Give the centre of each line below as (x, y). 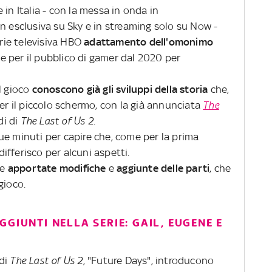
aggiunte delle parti (163, 168)
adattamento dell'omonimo (149, 42)
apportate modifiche (57, 168)
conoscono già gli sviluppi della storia (120, 89)
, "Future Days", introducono (148, 260)
